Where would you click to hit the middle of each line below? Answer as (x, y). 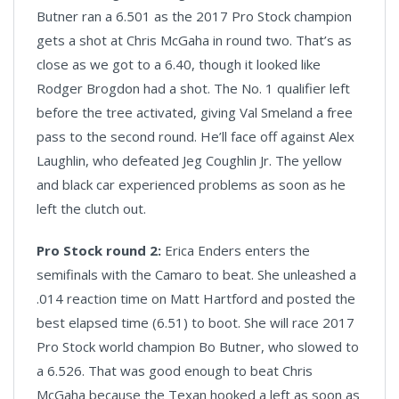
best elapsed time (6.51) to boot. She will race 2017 (195, 323)
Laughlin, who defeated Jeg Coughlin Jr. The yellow (189, 161)
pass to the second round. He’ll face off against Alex (195, 137)
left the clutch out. (91, 209)
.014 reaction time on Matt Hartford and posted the (196, 299)
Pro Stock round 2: (99, 251)
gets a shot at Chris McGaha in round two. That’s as (194, 41)
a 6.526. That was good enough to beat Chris (175, 371)
